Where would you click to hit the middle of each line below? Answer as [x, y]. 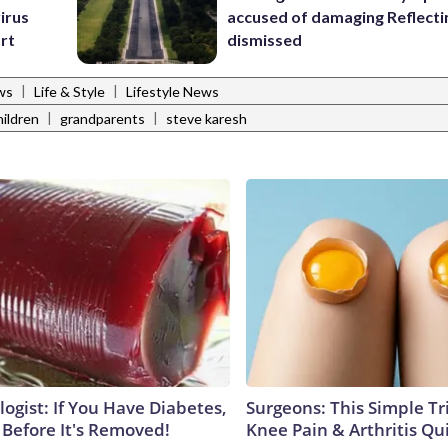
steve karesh [206, 119]
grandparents [102, 119]
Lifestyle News [172, 92]
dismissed [265, 40]
